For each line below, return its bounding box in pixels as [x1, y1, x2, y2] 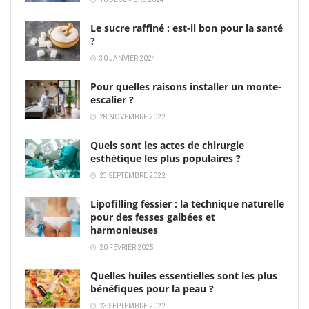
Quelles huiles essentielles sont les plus [90, 268, 277, 282]
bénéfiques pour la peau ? [90, 281, 214, 295]
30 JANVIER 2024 [98, 54, 156, 62]
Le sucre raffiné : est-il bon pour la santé [90, 21, 283, 34]
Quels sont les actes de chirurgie [90, 138, 244, 152]
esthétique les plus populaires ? [90, 151, 241, 165]
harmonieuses [90, 223, 158, 237]
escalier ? [90, 92, 134, 106]
